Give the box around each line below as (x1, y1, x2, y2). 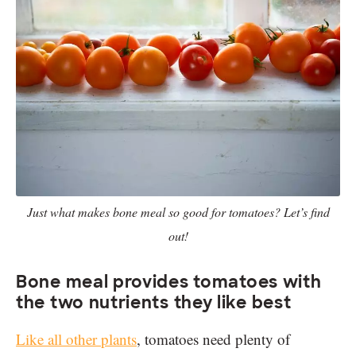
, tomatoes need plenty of (137, 328, 290, 349)
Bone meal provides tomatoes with (16, 270, 322, 292)
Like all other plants (16, 328, 137, 349)
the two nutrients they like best (16, 291, 292, 313)
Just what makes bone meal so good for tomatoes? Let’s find (26, 203, 330, 220)
